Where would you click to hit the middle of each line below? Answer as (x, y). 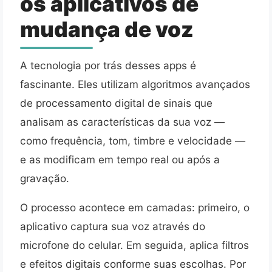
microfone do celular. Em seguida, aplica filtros (134, 245)
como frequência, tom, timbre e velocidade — (133, 140)
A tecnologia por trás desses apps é (108, 65)
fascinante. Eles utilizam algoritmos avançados (135, 84)
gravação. (45, 178)
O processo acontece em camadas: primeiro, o (135, 208)
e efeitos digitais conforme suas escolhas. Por (133, 264)
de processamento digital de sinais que (116, 103)
